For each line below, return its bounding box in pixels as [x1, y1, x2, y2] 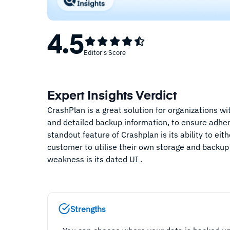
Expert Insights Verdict [47, 90, 177, 103]
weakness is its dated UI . [47, 154, 142, 165]
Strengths [70, 204, 106, 215]
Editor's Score [84, 48, 126, 57]
